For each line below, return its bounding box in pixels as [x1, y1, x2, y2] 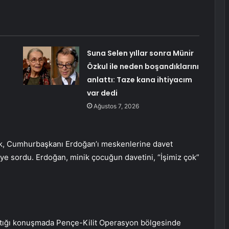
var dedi [86, 88, 118, 99]
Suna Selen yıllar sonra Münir [86, 48, 194, 59]
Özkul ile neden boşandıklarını [86, 61, 199, 72]
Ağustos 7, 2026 [93, 102, 139, 110]
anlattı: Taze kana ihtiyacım [86, 75, 192, 85]
